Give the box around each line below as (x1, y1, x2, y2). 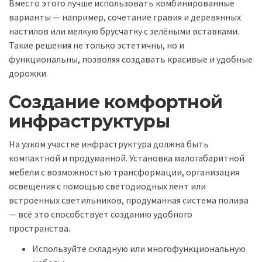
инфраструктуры (9, 110, 170, 132)
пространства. (9, 222, 70, 235)
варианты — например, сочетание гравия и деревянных (9, 11, 241, 23)
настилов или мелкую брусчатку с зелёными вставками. (9, 25, 239, 37)
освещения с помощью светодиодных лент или (9, 180, 206, 192)
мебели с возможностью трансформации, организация (9, 166, 239, 178)
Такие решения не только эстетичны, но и (9, 39, 184, 51)
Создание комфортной (9, 91, 223, 113)
